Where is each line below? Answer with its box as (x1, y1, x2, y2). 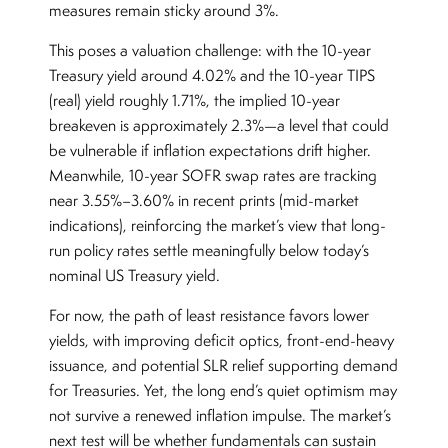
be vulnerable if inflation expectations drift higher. (49, 140, 372, 162)
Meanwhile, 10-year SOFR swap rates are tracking (49, 165, 378, 187)
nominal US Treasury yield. (49, 265, 225, 287)
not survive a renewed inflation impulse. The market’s (49, 405, 392, 427)
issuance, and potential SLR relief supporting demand (49, 355, 399, 377)
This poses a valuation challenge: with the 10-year (49, 40, 372, 62)
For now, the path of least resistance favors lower (49, 305, 370, 327)
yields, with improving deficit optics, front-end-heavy (49, 330, 395, 352)
